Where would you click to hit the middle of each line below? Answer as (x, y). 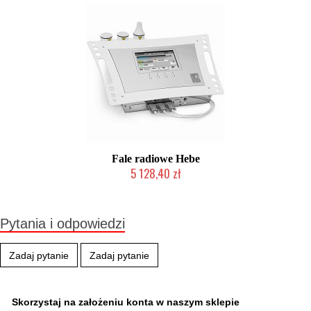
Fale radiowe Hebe (155, 159)
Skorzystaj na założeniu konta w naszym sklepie (126, 302)
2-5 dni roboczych (155, 187)
